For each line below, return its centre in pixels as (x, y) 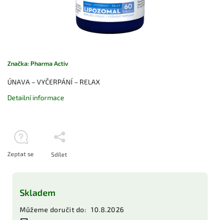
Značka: (19, 63)
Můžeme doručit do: (53, 209)
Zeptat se (21, 153)
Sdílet (59, 154)
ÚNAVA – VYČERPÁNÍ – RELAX (54, 82)
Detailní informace (36, 97)
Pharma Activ (49, 63)
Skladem (38, 192)
